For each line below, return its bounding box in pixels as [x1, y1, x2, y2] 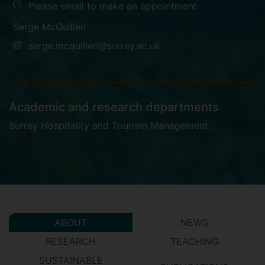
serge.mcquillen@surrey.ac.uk [28, 40, 160, 51]
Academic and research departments [9, 100, 219, 114]
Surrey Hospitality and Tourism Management [9, 119, 208, 131]
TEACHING [170, 235, 219, 247]
